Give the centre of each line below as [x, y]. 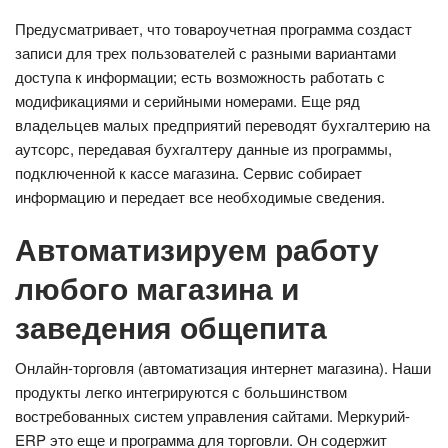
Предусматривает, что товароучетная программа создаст [213, 28]
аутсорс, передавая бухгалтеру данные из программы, [203, 148]
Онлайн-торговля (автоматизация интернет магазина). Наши [223, 367]
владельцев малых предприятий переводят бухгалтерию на [222, 124]
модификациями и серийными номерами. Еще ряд [187, 100]
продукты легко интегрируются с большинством [181, 391]
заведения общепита [171, 326]
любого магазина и [157, 287]
